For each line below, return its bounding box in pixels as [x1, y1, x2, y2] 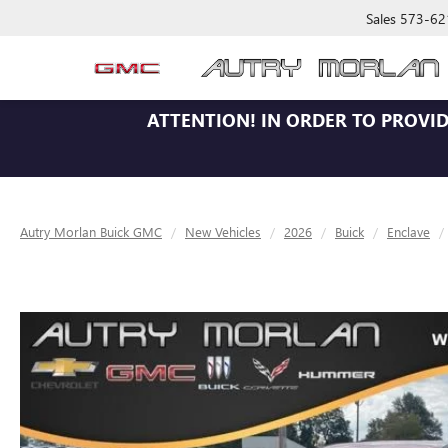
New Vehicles [185, 223, 261, 240]
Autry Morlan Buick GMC [20, 223, 162, 240]
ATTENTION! [147, 108, 256, 132]
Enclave [387, 223, 430, 240]
